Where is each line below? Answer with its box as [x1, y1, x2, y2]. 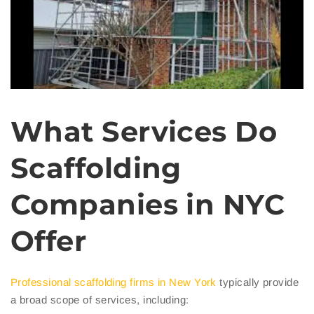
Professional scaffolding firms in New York [11, 276, 217, 289]
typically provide [216, 276, 299, 289]
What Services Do [11, 114, 278, 149]
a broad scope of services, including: [11, 294, 189, 306]
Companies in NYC [11, 187, 285, 222]
